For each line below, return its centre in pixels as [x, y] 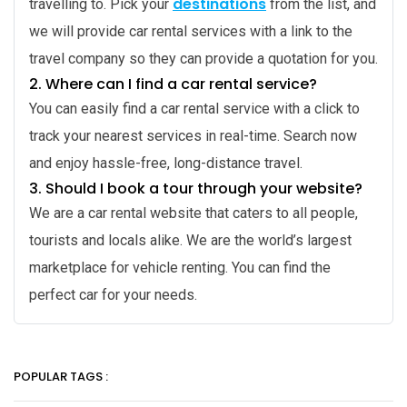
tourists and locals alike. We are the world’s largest [190, 241]
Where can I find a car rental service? [181, 84]
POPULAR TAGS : [61, 377]
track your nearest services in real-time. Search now [193, 136]
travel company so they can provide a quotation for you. [203, 59]
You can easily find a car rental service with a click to [194, 109]
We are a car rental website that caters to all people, [194, 213]
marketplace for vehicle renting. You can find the [180, 268]
